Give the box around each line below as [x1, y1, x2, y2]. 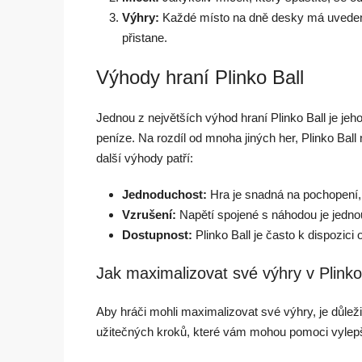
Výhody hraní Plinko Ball [96, 65, 304, 88]
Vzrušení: [122, 207, 176, 221]
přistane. [122, 30, 167, 44]
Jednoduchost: [122, 187, 207, 201]
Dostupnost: [122, 227, 192, 242]
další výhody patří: [96, 150, 193, 165]
